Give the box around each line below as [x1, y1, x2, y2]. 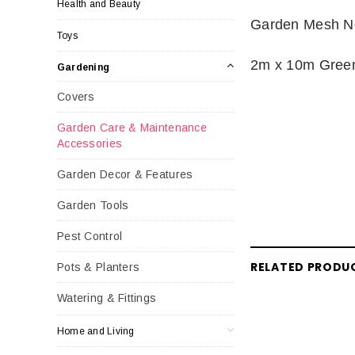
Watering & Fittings [57, 291, 157, 304]
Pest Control [57, 229, 123, 242]
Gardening [57, 61, 110, 73]
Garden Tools [57, 198, 129, 212]
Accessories [57, 136, 123, 150]
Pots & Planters [57, 260, 140, 273]
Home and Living [57, 325, 135, 337]
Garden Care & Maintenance [57, 120, 207, 134]
